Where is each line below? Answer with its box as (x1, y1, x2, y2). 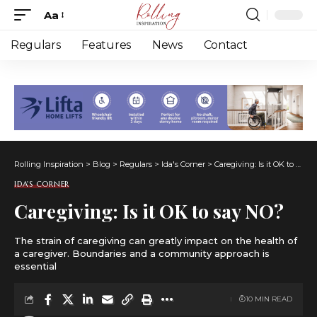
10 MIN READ (246, 294, 292, 304)
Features (81, 38, 131, 52)
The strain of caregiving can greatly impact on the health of (14, 234, 297, 246)
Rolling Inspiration (14, 158, 83, 169)
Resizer (43, 33, 82, 47)
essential (14, 260, 57, 272)
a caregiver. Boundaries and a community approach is (14, 247, 270, 259)
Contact (203, 38, 248, 52)
